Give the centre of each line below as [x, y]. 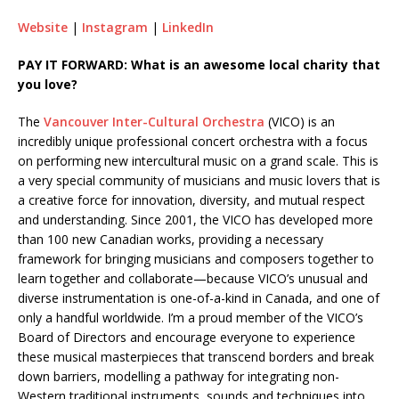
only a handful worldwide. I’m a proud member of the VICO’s [191, 317]
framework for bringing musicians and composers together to [196, 258]
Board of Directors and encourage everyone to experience [187, 337]
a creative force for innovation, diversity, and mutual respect [191, 199]
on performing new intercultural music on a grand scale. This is [198, 160]
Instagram [115, 27]
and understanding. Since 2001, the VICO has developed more [195, 219]
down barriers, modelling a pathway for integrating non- [179, 376]
